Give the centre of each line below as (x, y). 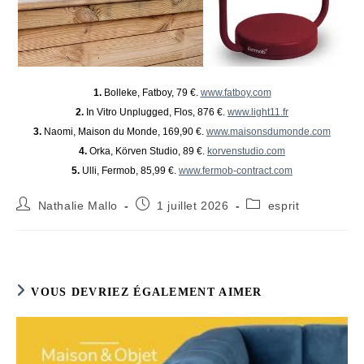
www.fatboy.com (236, 92)
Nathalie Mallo (78, 205)
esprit (284, 205)
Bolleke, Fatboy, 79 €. (151, 92)
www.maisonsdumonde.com (269, 131)
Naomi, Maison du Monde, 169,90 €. (124, 131)
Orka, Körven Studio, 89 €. (147, 151)
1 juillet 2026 (193, 205)
